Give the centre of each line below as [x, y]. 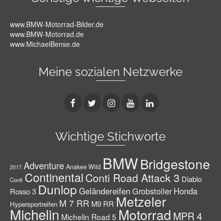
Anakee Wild [83, 167]
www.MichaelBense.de [45, 44]
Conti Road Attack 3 [132, 178]
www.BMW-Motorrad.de [47, 34]
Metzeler [141, 201]
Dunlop [57, 189]
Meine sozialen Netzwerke [110, 72]
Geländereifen [105, 191]
